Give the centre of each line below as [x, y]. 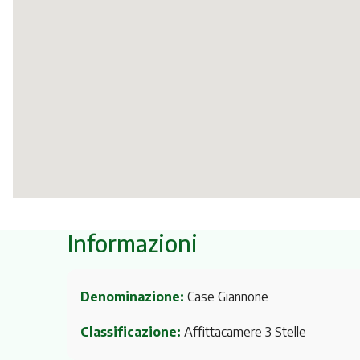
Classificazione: [131, 331]
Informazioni [133, 243]
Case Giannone [226, 297]
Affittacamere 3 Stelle [243, 331]
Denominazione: [132, 297]
